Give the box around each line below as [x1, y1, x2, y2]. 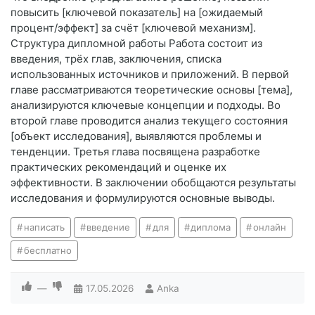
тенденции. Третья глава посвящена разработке [11, 145, 260, 159]
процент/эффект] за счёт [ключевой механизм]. [11, 21, 256, 35]
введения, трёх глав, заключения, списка [11, 52, 221, 66]
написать [23, 221, 65, 233]
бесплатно [23, 245, 72, 257]
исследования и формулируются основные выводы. [11, 191, 275, 205]
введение [86, 221, 131, 233]
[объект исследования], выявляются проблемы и [11, 129, 262, 143]
